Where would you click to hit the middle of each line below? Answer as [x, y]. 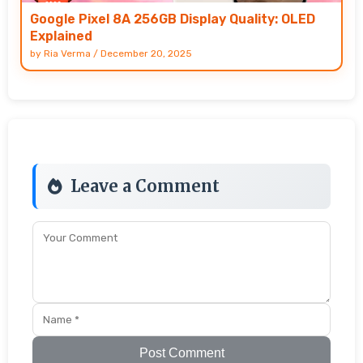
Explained [61, 36]
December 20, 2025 [146, 53]
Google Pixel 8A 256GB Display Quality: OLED [173, 19]
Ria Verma [67, 53]
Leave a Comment [145, 186]
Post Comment [181, 352]
